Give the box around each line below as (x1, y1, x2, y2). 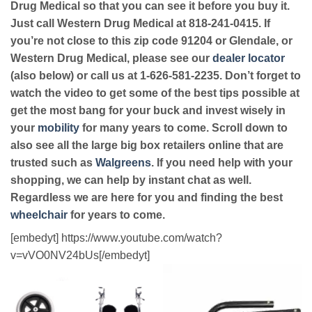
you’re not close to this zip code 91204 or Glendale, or (10, 35, 292, 47)
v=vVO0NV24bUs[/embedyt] (10, 249, 150, 262)
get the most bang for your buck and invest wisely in (10, 104, 286, 117)
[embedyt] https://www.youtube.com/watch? (10, 232, 222, 244)
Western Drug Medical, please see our (10, 52, 212, 65)
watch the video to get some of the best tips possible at (10, 87, 299, 100)
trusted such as (10, 157, 95, 169)
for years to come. (68, 209, 165, 221)
